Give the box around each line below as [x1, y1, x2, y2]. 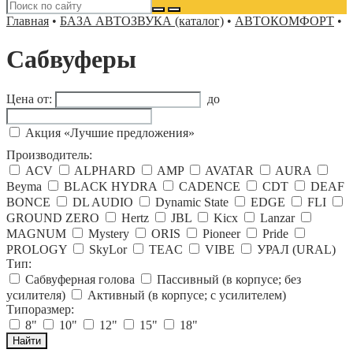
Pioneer [203, 226, 240, 240]
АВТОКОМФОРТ [235, 14, 334, 28]
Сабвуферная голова [25, 272, 135, 286]
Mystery [88, 226, 129, 240]
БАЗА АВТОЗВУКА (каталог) [60, 14, 224, 28]
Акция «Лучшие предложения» [25, 125, 195, 139]
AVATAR [205, 163, 254, 177]
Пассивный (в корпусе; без [157, 272, 301, 286]
